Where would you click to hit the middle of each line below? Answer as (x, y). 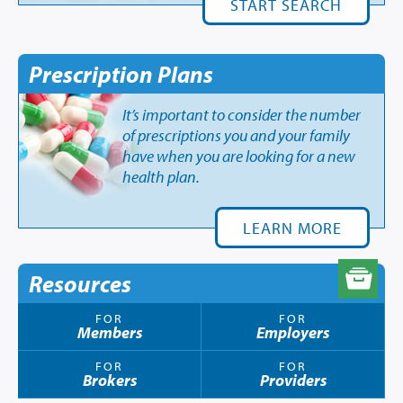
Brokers (109, 381)
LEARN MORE (292, 228)
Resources (80, 284)
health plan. (161, 177)
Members (109, 333)
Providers (293, 381)
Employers (293, 333)
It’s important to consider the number (242, 115)
